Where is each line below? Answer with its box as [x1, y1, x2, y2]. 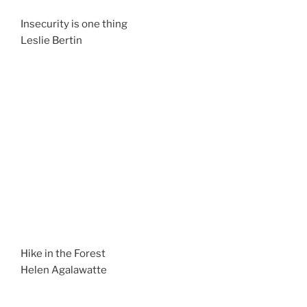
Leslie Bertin [21, 34, 82, 47]
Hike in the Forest [21, 247, 106, 260]
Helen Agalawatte [21, 264, 107, 276]
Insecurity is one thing [21, 18, 127, 30]
